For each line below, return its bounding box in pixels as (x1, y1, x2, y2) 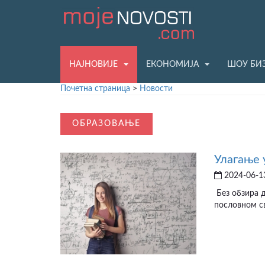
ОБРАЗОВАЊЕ (72, 119, 141, 128)
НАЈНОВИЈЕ (69, 60, 118, 69)
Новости (140, 84, 173, 93)
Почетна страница (60, 84, 130, 93)
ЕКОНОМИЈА (146, 60, 199, 69)
